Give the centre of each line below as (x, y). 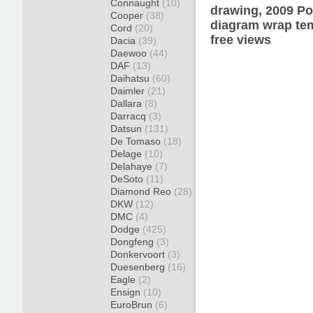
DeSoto (128, 179)
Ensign (127, 292)
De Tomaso (137, 141)
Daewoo (130, 53)
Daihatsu (131, 78)
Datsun (128, 129)
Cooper (128, 15)
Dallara (128, 103)
